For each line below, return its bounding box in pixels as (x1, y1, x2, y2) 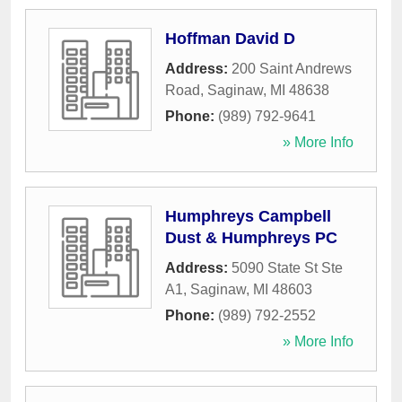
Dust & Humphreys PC (165, 229, 337, 248)
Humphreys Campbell (165, 207, 331, 226)
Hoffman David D (165, 30, 295, 48)
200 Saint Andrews (232, 61, 352, 77)
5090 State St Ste (232, 260, 343, 276)
